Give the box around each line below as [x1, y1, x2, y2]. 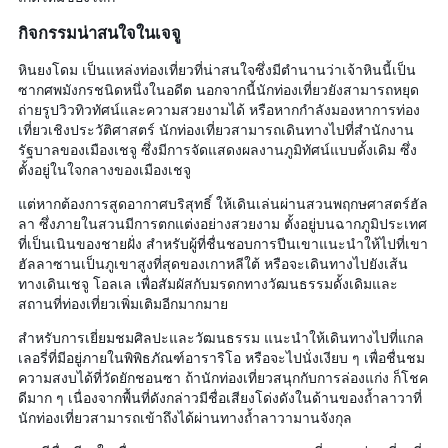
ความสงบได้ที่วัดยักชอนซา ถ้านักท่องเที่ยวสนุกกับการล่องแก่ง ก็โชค [18, 366, 428, 387]
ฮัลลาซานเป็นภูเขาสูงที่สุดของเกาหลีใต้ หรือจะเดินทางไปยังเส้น [18, 252, 408, 273]
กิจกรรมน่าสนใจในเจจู [18, 20, 181, 44]
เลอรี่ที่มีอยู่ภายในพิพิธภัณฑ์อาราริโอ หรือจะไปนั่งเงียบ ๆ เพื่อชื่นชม [18, 346, 425, 367]
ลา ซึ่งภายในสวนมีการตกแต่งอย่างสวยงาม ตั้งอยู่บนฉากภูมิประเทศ [18, 212, 427, 233]
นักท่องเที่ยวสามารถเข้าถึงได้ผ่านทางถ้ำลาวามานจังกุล [18, 406, 352, 427]
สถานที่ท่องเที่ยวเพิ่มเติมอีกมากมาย [18, 292, 228, 313]
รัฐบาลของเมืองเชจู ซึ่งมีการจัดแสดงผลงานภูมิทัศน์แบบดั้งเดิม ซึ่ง [18, 138, 417, 159]
